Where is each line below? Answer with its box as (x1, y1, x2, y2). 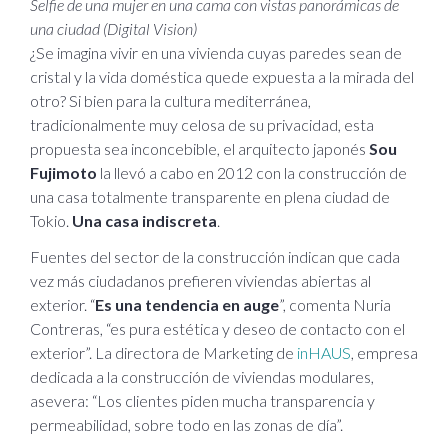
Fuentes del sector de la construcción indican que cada (30, 246, 400, 266)
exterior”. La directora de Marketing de (30, 342, 297, 362)
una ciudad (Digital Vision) (30, 18, 197, 38)
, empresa (351, 342, 418, 362)
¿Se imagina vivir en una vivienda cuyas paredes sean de (30, 42, 402, 62)
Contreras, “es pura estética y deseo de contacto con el (30, 318, 405, 338)
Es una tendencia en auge (95, 294, 279, 314)
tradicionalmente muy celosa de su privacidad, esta (30, 114, 374, 134)
